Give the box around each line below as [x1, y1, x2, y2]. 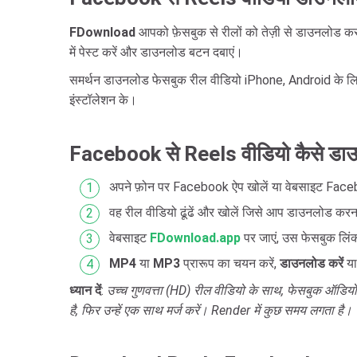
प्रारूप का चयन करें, [180, 256, 280, 271]
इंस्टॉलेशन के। [69, 92, 137, 108]
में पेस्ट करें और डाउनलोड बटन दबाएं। [69, 45, 243, 60]
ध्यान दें [69, 283, 101, 298]
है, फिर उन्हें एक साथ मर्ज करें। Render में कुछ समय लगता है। [69, 303, 352, 318]
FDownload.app [150, 230, 241, 245]
